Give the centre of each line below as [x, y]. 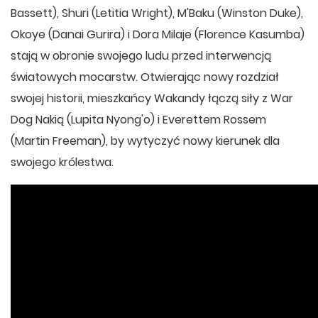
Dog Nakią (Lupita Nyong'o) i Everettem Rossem [138, 120]
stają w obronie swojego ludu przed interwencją [141, 56]
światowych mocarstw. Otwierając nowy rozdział [145, 77]
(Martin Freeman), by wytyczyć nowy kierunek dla [145, 141]
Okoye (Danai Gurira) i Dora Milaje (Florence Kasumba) [158, 34]
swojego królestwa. [62, 162]
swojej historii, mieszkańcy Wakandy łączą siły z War [152, 98]
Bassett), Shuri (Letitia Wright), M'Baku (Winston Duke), [157, 13]
